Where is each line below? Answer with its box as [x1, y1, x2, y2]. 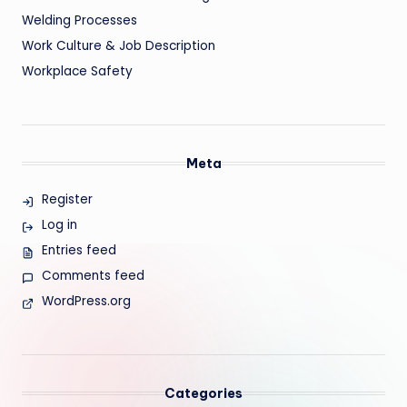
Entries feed [41, 242, 116, 260]
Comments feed [41, 267, 144, 285]
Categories [164, 385, 243, 402]
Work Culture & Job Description [22, 37, 215, 55]
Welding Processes [22, 12, 137, 30]
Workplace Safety [22, 63, 133, 81]
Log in [41, 216, 77, 234]
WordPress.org [41, 293, 131, 311]
